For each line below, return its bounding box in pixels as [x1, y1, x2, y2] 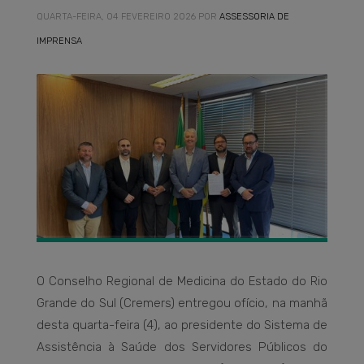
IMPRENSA [37, 35, 82, 46]
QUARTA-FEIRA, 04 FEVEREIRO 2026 [37, 11, 196, 22]
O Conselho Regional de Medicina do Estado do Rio [37, 274, 327, 289]
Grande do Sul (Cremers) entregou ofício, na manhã [37, 296, 327, 311]
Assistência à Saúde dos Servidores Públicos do [37, 340, 327, 355]
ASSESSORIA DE [219, 11, 289, 22]
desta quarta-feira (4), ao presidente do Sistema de [37, 318, 327, 333]
